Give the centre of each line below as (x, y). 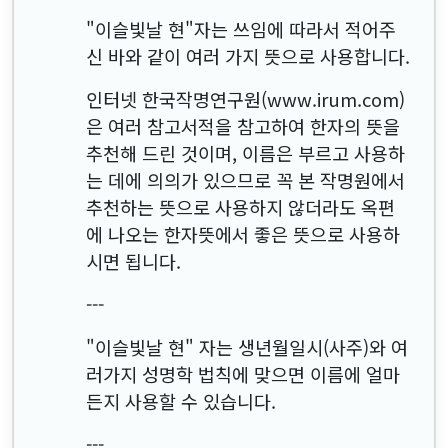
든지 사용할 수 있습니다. (181, 400)
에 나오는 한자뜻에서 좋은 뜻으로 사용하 (243, 233)
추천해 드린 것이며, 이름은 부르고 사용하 (245, 152)
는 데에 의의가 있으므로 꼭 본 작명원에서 (245, 179)
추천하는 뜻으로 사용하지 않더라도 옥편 (240, 206)
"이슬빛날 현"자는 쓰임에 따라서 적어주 (241, 28)
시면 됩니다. (133, 260)
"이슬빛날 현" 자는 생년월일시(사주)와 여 (247, 346)
